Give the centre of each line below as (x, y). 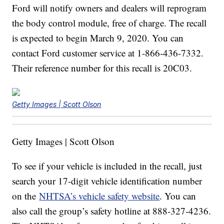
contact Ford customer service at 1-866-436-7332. (108, 53)
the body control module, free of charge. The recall (109, 23)
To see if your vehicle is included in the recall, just (107, 166)
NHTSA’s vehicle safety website (99, 196)
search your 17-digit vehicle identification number (107, 181)
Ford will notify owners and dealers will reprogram (109, 8)
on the (26, 196)
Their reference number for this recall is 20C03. (102, 68)
